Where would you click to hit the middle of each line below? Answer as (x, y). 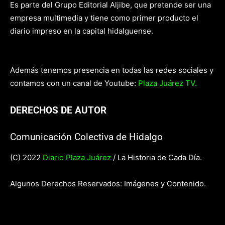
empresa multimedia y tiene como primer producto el (104, 18)
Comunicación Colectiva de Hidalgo (86, 137)
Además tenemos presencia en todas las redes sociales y (112, 70)
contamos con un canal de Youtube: (73, 83)
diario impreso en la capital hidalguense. (82, 31)
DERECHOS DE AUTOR (58, 110)
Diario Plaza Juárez (77, 157)
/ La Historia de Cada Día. (157, 157)
